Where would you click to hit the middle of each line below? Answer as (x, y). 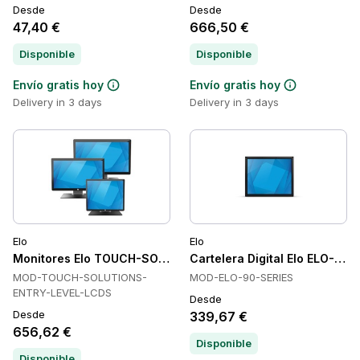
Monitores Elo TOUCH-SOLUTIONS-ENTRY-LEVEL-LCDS (171, 258)
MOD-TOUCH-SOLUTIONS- (80, 277)
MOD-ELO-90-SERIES (241, 277)
